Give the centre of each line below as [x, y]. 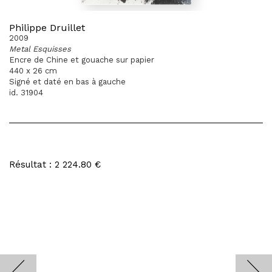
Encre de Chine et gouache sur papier [82, 60]
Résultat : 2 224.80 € [55, 165]
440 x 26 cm [33, 71]
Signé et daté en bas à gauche [67, 82]
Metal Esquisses [40, 49]
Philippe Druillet [47, 28]
